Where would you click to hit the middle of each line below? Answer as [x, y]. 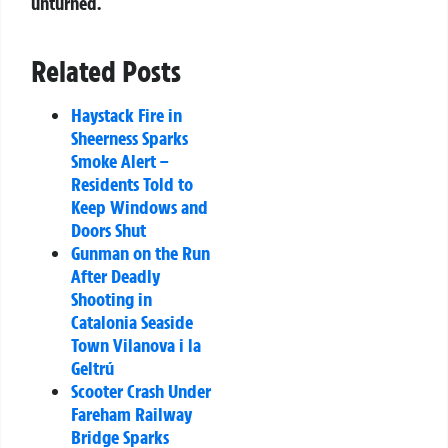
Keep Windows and [139, 206]
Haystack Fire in [126, 114]
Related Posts [106, 71]
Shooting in [111, 298]
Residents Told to [132, 183]
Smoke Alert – [120, 160]
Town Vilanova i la [136, 344]
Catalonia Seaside [132, 321]
